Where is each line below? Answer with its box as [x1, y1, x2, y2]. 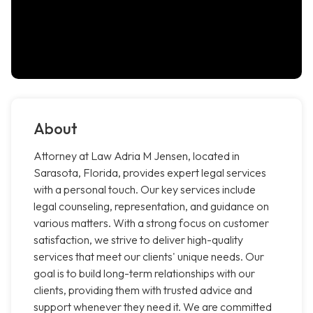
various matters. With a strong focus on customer [34, 216, 269, 231]
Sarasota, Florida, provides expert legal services [34, 166, 266, 180]
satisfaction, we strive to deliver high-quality [34, 233, 243, 247]
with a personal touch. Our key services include [34, 182, 256, 197]
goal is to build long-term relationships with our [34, 266, 255, 281]
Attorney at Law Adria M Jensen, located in [34, 149, 240, 163]
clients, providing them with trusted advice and [34, 283, 252, 298]
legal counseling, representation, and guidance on [34, 199, 269, 214]
